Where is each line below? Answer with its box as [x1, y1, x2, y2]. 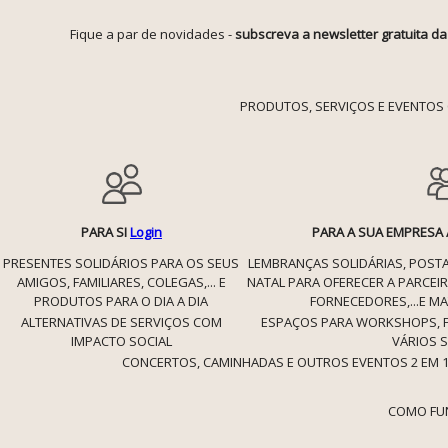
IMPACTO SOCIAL [71, 332, 172, 350]
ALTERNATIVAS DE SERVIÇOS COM [21, 313, 222, 331]
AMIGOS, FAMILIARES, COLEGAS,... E [17, 273, 226, 291]
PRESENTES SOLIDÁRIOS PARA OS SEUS [3, 254, 240, 272]
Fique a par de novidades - [70, 25, 235, 43]
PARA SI [81, 223, 130, 241]
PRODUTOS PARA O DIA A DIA [34, 292, 209, 310]
